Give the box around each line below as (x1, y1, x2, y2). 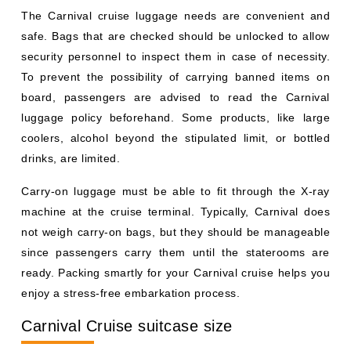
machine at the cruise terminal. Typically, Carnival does (21, 204, 330, 218)
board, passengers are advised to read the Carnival (21, 90, 330, 103)
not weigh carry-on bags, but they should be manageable (21, 225, 330, 238)
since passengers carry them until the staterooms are (21, 245, 330, 259)
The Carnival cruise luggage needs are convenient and (21, 9, 330, 22)
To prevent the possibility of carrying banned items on (21, 70, 330, 83)
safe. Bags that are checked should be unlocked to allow (21, 29, 330, 42)
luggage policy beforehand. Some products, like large (21, 110, 330, 124)
